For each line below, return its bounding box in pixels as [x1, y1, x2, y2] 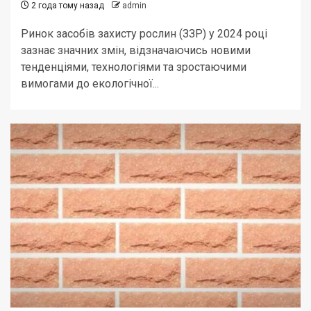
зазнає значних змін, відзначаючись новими [21, 44, 251, 57]
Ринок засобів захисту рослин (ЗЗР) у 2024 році [21, 27, 267, 40]
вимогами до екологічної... [21, 77, 159, 90]
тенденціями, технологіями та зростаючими [21, 60, 246, 74]
